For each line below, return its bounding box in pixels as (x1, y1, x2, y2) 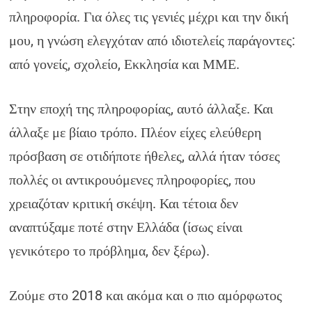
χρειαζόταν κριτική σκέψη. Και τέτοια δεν (9, 195, 239, 212)
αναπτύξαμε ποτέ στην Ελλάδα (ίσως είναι (9, 219, 243, 235)
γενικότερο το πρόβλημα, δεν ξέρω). (9, 242, 210, 259)
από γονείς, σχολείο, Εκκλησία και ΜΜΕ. (9, 56, 240, 72)
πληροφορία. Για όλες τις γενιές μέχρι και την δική (9, 8, 289, 25)
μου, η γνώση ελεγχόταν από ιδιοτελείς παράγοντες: (9, 32, 296, 49)
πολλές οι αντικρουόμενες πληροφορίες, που (9, 171, 256, 188)
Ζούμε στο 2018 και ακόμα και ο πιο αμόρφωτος (9, 287, 283, 304)
